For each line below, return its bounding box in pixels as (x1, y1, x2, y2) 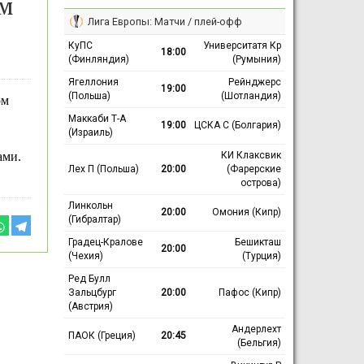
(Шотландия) (220, 89, 281, 102)
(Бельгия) (236, 336, 281, 349)
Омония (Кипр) (211, 206, 281, 218)
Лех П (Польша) (67, 162, 139, 175)
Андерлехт (231, 323, 281, 335)
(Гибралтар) (67, 213, 121, 225)
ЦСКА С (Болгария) (193, 119, 281, 131)
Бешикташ (234, 236, 281, 248)
